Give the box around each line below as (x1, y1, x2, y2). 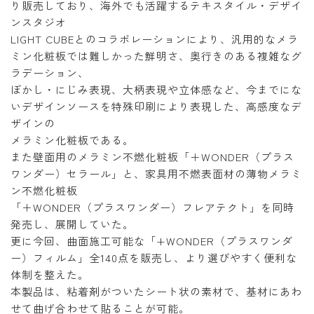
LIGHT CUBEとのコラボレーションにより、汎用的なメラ (11, 32, 299, 46)
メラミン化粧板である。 (11, 132, 134, 147)
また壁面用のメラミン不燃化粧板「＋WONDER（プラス (11, 149, 294, 164)
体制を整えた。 (11, 267, 89, 282)
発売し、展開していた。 (11, 217, 134, 231)
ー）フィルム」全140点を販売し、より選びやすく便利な (11, 250, 297, 265)
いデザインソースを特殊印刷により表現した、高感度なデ (11, 99, 302, 114)
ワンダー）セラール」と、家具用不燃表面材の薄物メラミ (11, 166, 302, 181)
